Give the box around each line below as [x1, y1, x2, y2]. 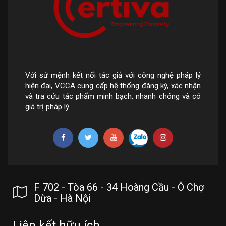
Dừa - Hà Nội [34, 192, 91, 204]
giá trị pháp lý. [25, 102, 70, 111]
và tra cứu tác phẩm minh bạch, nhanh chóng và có [25, 91, 201, 101]
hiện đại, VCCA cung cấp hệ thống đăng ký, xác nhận [25, 81, 201, 90]
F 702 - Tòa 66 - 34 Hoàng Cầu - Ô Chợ [34, 181, 204, 193]
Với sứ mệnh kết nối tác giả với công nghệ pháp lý [25, 70, 201, 80]
